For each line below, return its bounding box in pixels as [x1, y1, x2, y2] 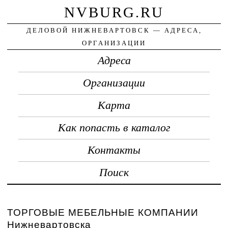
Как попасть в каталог [58, 121, 170, 134]
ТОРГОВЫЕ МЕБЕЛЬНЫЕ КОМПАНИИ [7, 207, 199, 218]
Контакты [88, 144, 140, 156]
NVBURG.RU [64, 4, 164, 20]
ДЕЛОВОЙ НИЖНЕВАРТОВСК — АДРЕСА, [26, 26, 202, 34]
